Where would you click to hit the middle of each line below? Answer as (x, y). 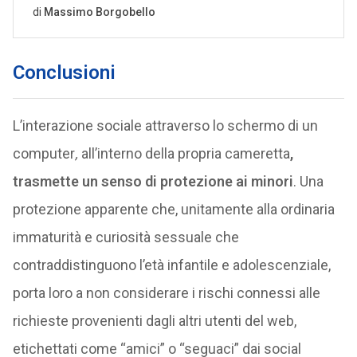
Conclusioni (64, 73)
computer (43, 153)
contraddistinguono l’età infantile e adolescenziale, (171, 265)
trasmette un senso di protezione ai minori (153, 181)
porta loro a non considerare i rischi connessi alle (166, 293)
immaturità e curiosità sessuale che (126, 237)
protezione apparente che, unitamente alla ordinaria (173, 209)
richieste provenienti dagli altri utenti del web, (154, 321)
